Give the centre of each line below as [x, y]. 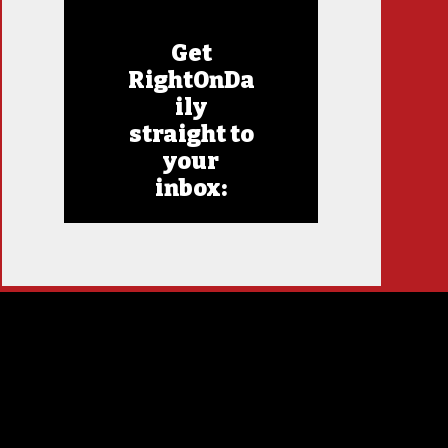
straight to [191, 134]
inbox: [191, 188]
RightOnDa [191, 80]
